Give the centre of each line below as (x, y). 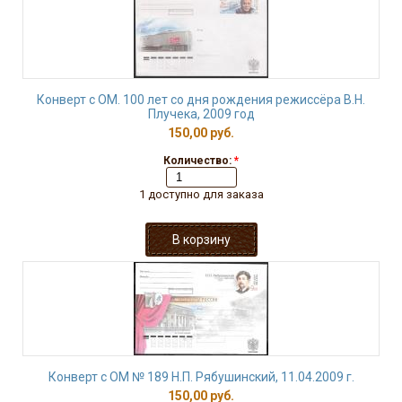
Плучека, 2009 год (201, 114)
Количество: (199, 161)
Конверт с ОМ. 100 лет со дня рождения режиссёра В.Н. (201, 100)
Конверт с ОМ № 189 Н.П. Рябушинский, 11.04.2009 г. (201, 377)
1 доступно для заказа (201, 194)
